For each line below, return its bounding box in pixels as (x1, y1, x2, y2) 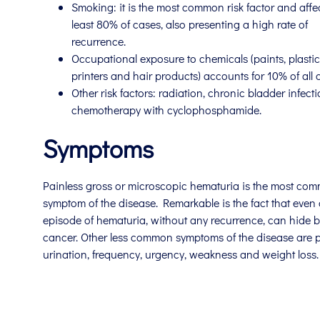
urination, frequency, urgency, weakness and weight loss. (43, 246, 319, 262)
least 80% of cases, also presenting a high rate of (71, 16, 308, 32)
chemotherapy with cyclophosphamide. (71, 102, 261, 118)
